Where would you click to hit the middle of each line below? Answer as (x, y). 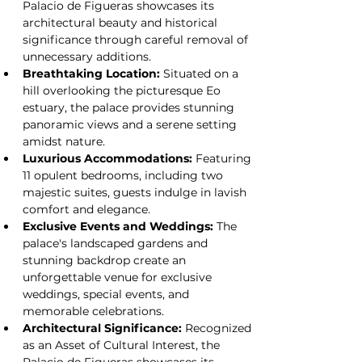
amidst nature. (64, 141)
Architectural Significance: (102, 328)
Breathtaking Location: (91, 74)
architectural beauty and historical (122, 23)
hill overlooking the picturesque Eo (123, 90)
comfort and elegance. (86, 209)
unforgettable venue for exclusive (119, 277)
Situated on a (201, 74)
